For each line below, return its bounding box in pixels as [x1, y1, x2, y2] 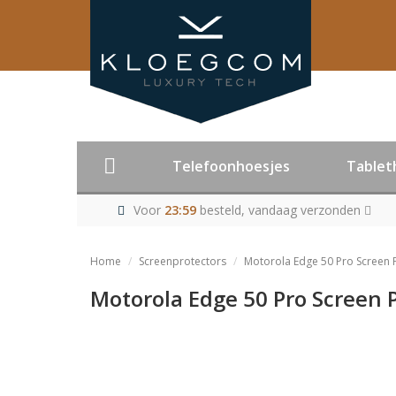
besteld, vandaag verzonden [195, 202, 364, 218]
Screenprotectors [139, 254, 226, 269]
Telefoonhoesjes [172, 156, 290, 176]
